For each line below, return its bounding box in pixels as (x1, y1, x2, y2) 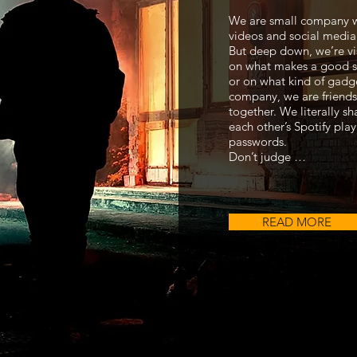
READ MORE (262, 214, 331, 229)
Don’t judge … (229, 149, 306, 164)
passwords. (229, 134, 287, 149)
